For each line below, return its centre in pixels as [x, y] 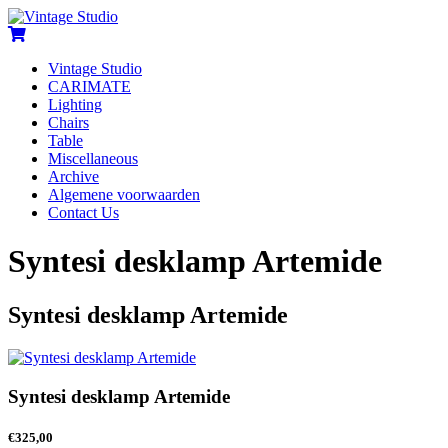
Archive [73, 176]
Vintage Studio [95, 68]
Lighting [75, 104]
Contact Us [83, 212]
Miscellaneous [93, 158]
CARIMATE [89, 86]
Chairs [68, 122]
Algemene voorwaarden [124, 194]
